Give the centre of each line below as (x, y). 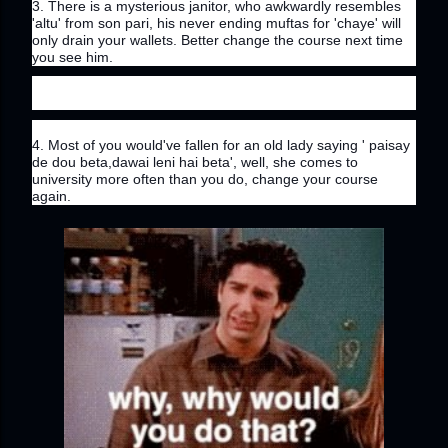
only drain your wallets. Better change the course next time (217, 40)
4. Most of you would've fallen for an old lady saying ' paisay (221, 145)
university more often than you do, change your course (205, 179)
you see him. (72, 57)
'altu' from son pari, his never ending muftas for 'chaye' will (216, 23)
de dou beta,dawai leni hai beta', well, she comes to (195, 162)
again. (51, 196)
